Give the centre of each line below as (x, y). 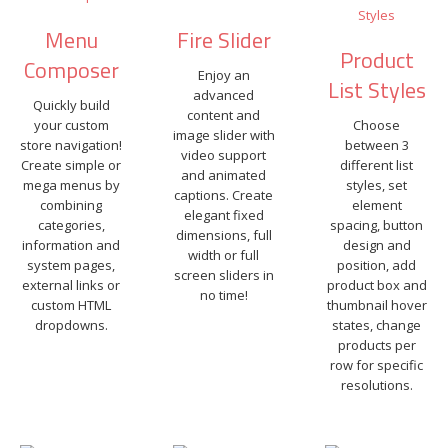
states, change (377, 325)
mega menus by (71, 185)
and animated (224, 175)
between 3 (376, 145)
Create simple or (71, 165)
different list (377, 165)
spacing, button (377, 225)
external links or (71, 285)
